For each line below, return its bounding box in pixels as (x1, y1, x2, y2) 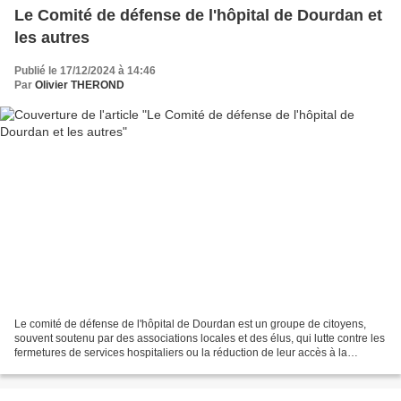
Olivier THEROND (35, 78, 124, 91)
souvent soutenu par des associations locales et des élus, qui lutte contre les (14, 332, 385, 346)
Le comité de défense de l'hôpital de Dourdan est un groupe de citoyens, (14, 318, 366, 331)
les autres (14, 28, 90, 47)
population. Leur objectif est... (14, 361, 157, 374)
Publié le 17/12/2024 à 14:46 (14, 64, 156, 77)
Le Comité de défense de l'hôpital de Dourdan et (14, 5, 382, 24)
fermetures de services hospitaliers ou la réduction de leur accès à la (14, 346, 347, 360)
